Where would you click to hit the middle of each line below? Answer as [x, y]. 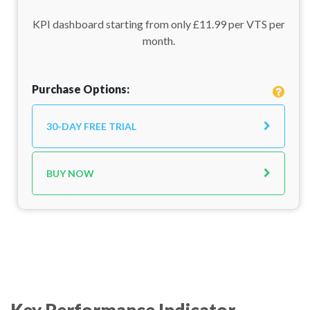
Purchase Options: [81, 89]
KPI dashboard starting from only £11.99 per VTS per [158, 24]
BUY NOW [70, 173]
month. [158, 40]
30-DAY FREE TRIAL [91, 126]
